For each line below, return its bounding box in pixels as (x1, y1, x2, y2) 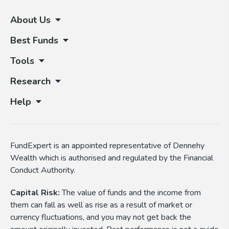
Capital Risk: (10, 187, 60, 199)
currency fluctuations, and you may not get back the (10, 212, 191, 223)
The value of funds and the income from (60, 187, 201, 199)
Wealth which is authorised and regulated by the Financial (10, 152, 213, 164)
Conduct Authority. (10, 165, 75, 176)
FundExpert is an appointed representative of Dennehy (10, 140, 204, 152)
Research (10, 75, 51, 88)
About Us (10, 14, 51, 27)
